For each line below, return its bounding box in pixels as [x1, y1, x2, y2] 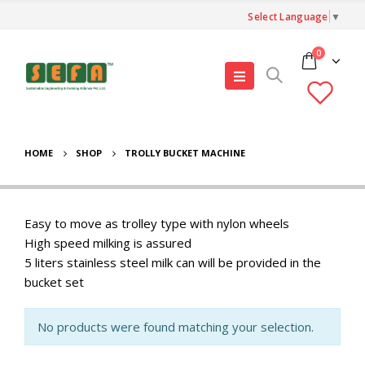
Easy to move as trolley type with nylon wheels [24, 215, 289, 231]
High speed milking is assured [24, 235, 191, 251]
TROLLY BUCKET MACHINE [125, 147, 245, 159]
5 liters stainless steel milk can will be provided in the [24, 254, 321, 270]
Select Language [248, 9, 328, 23]
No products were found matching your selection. [37, 319, 314, 335]
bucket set [24, 274, 84, 290]
